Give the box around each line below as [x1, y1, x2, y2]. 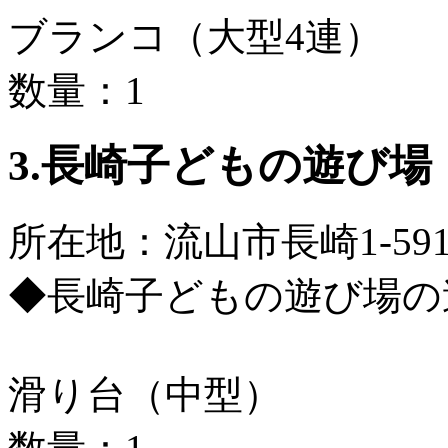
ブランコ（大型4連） [8, 14, 383, 58]
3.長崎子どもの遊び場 [8, 142, 432, 190]
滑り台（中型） [8, 373, 282, 417]
